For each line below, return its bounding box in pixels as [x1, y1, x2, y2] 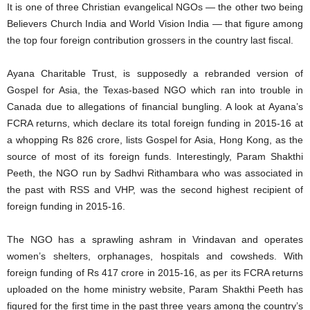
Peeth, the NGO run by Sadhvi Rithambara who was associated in [7, 167, 303, 179]
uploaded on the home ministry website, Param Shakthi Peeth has [7, 284, 303, 295]
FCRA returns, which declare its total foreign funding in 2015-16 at [7, 118, 303, 129]
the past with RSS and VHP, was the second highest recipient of [7, 184, 303, 195]
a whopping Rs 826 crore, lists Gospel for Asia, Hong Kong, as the [7, 134, 303, 145]
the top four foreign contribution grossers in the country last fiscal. [7, 35, 293, 46]
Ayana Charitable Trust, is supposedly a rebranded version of [7, 68, 303, 79]
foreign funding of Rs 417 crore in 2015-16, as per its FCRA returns [7, 267, 303, 278]
